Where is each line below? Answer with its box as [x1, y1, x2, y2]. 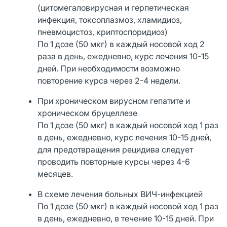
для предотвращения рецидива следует [37, 144, 194, 155]
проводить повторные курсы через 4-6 [37, 156, 191, 167]
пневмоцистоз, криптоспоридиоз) [37, 26, 168, 37]
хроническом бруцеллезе [37, 107, 138, 118]
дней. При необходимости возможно [37, 63, 180, 73]
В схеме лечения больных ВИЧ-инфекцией [37, 188, 203, 199]
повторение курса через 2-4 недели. [37, 75, 181, 86]
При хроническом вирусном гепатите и [37, 95, 191, 106]
